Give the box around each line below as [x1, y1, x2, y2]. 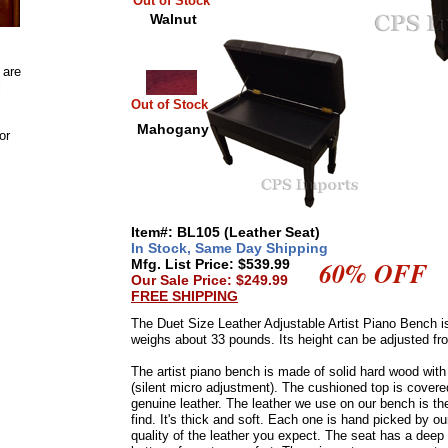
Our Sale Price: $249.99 [131, 272, 288, 288]
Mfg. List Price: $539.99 [131, 256, 290, 272]
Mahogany [137, 121, 209, 137]
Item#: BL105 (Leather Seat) [131, 224, 320, 240]
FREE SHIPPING [131, 288, 238, 304]
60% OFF [319, 255, 427, 291]
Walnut [149, 11, 197, 27]
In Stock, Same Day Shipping [131, 240, 328, 256]
